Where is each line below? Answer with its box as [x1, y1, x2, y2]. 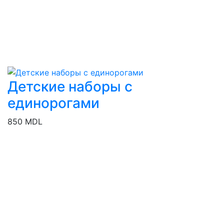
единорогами [7, 94, 99, 112]
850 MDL [7, 116, 42, 127]
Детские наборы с [7, 78, 132, 95]
